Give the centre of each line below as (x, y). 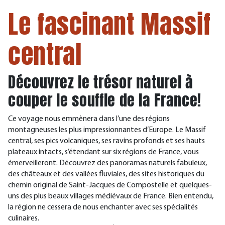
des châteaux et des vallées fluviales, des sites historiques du (106, 174)
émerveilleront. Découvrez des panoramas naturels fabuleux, (107, 163)
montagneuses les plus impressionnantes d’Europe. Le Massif (107, 130)
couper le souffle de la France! (105, 100)
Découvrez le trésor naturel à (101, 82)
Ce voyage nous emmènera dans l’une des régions (89, 119)
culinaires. (24, 218)
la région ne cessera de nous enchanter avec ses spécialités (103, 207)
